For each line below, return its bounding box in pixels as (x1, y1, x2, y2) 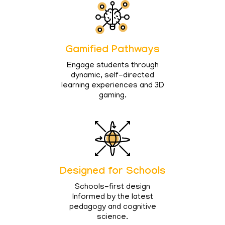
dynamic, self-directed (71, 71, 154, 80)
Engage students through (66, 61, 159, 70)
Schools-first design (75, 182, 150, 192)
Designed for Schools (59, 166, 166, 178)
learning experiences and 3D (61, 81, 164, 90)
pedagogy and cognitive (69, 202, 156, 212)
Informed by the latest (72, 192, 153, 202)
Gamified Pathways (65, 44, 160, 57)
